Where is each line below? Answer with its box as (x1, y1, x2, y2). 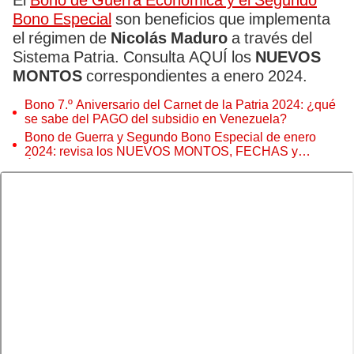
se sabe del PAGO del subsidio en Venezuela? (24, 111, 287, 126)
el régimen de (13, 28, 111, 47)
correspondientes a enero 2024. (86, 66, 307, 85)
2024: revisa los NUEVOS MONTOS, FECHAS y (24, 144, 298, 159)
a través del (228, 28, 312, 47)
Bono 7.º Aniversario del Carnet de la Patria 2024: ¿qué (24, 97, 336, 112)
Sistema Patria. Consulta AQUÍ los (13, 47, 255, 66)
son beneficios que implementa (111, 9, 330, 28)
